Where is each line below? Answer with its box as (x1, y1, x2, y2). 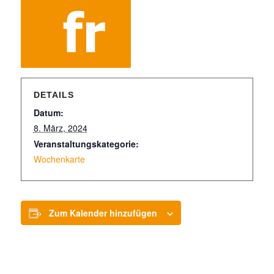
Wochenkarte (33, 153, 85, 165)
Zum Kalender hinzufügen (48, 207, 157, 219)
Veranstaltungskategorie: (33, 138, 139, 150)
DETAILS (33, 90, 74, 100)
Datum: (33, 106, 64, 119)
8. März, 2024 (33, 122, 87, 134)
